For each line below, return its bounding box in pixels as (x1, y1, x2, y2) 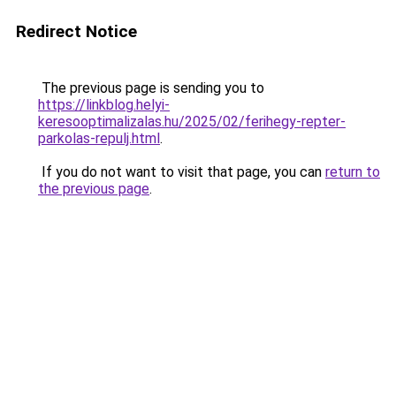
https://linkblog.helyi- (38, 96, 170, 113)
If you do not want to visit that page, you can (38, 164, 325, 180)
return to (325, 164, 380, 180)
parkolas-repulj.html (38, 130, 160, 147)
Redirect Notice (16, 21, 137, 42)
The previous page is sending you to (38, 80, 264, 96)
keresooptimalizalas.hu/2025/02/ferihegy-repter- (38, 113, 346, 130)
